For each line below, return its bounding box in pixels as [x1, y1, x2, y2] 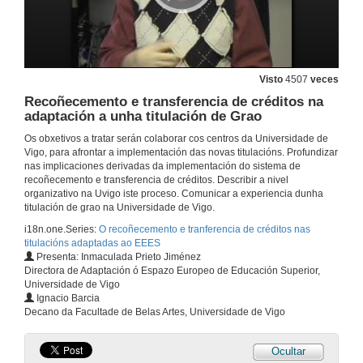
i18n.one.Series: [24, 224, 99, 236]
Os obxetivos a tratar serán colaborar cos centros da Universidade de [24, 133, 328, 145]
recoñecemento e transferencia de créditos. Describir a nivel [24, 174, 288, 186]
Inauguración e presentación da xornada [147, 218, 326, 230]
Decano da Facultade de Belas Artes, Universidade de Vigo [24, 306, 285, 318]
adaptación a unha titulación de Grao [24, 109, 262, 125]
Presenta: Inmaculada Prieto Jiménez [34, 251, 201, 263]
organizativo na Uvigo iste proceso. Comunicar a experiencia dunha [24, 188, 323, 200]
